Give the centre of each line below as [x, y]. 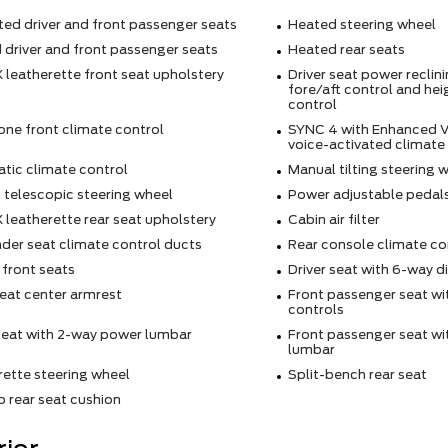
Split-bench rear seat [357, 375]
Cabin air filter [333, 220]
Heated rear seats [346, 50]
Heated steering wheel [361, 25]
